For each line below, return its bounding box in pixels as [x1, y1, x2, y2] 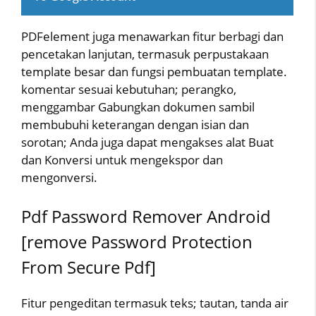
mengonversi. [21, 169, 97, 186]
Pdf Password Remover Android [21, 205, 271, 229]
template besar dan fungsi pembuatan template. [21, 63, 287, 80]
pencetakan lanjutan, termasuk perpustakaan [21, 45, 269, 62]
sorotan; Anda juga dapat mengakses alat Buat [21, 133, 274, 150]
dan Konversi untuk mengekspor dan [21, 151, 223, 168]
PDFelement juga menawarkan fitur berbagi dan [21, 28, 284, 44]
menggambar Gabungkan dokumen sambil [21, 98, 255, 115]
